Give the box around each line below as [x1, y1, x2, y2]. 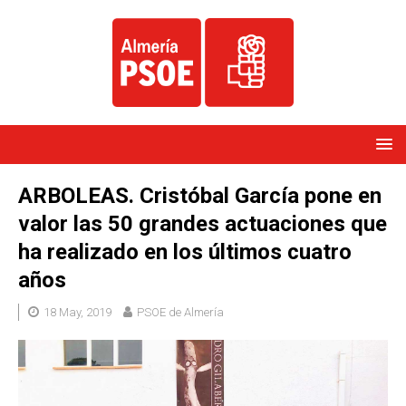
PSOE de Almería [137, 305, 224, 320]
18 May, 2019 [43, 305, 111, 320]
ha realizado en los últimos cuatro [18, 239, 352, 266]
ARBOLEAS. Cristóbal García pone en [18, 183, 382, 209]
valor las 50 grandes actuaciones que [18, 211, 387, 237]
